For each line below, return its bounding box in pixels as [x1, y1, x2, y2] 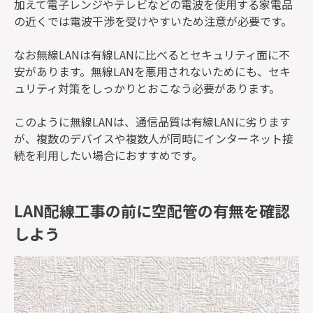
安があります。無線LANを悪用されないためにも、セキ [14, 63, 291, 80]
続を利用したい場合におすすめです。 [14, 147, 203, 164]
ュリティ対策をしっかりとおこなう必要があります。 [14, 80, 280, 97]
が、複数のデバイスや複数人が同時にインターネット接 [14, 130, 293, 147]
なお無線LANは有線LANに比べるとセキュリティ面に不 [14, 46, 290, 64]
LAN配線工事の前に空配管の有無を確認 [14, 198, 290, 221]
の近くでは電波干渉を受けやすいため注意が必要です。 [14, 13, 292, 30]
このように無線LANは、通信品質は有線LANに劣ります [14, 113, 291, 131]
